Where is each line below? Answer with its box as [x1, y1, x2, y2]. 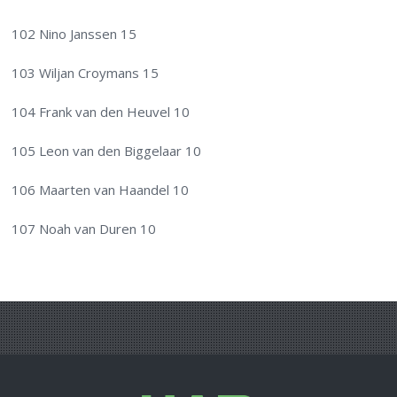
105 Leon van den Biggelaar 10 [12, 142, 202, 160]
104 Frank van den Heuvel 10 [12, 103, 191, 121]
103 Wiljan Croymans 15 [12, 64, 160, 82]
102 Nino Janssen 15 [12, 25, 137, 43]
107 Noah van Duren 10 [12, 220, 157, 238]
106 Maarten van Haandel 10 [12, 181, 190, 199]
